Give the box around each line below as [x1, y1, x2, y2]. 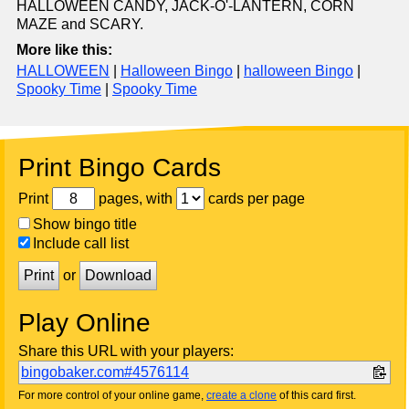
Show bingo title [33, 216, 137, 233]
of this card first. [277, 389, 356, 403]
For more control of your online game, [18, 389, 206, 403]
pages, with [95, 190, 176, 206]
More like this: [16, 42, 112, 58]
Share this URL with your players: [18, 343, 234, 360]
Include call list [33, 236, 129, 252]
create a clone [206, 389, 277, 403]
